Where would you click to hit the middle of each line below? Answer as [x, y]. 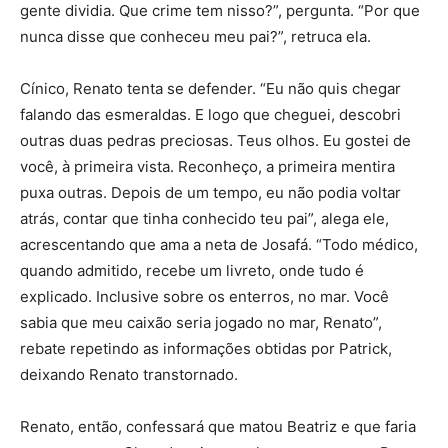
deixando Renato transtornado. [129, 374]
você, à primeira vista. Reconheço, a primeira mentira [207, 166]
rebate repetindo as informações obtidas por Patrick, [206, 348]
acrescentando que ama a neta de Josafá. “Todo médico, [219, 244]
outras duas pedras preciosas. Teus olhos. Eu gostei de [215, 140]
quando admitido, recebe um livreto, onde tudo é [192, 270]
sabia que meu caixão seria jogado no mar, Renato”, [201, 322]
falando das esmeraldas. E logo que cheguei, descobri [210, 114]
